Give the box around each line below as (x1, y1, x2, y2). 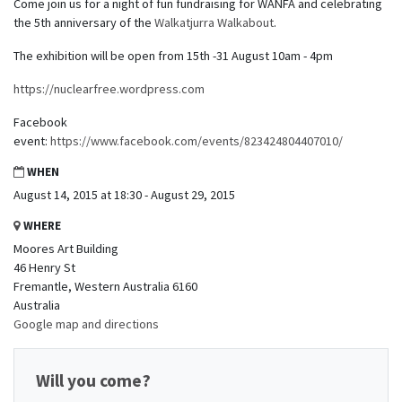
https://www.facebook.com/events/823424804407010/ (50, 132, 343, 149)
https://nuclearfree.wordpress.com (13, 80, 205, 97)
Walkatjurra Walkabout (154, 13, 274, 31)
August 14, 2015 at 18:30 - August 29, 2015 (13, 186, 235, 203)
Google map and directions (13, 315, 159, 332)
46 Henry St (13, 258, 75, 275)
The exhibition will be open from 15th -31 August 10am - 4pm (13, 47, 333, 64)
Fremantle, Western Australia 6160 (13, 277, 197, 294)
